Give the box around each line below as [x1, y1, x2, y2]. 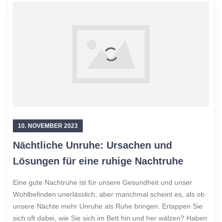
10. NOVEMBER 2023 [18, 122, 78, 130]
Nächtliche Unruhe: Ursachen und [13, 140, 172, 151]
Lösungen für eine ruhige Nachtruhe [13, 156, 183, 167]
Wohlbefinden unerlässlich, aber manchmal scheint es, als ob [13, 190, 205, 199]
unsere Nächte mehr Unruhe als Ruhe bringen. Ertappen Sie [13, 202, 203, 211]
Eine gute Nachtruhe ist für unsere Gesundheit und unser [13, 178, 192, 187]
